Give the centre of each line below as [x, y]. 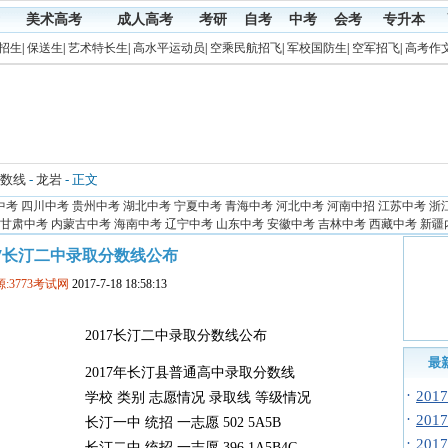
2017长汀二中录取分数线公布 [175, 335]
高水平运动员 [168, 48]
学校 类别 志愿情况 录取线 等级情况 [203, 397]
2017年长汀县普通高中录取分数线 [203, 372]
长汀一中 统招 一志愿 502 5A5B [188, 422]
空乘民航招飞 [245, 48]
